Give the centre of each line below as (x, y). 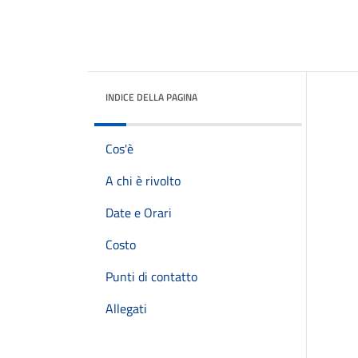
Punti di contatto (151, 276)
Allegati (126, 308)
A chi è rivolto (143, 181)
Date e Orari (139, 213)
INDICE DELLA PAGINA (151, 97)
